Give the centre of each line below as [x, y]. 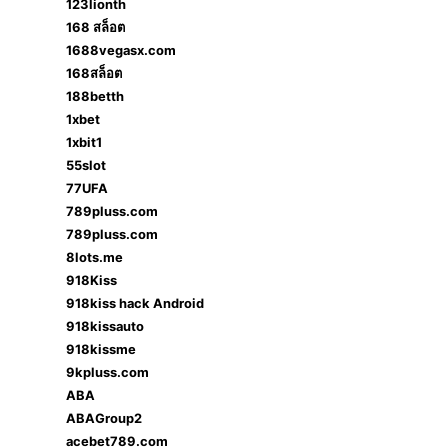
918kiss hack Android [135, 303]
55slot [86, 165]
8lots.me [94, 257]
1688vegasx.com [121, 50]
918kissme [101, 349]
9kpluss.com [107, 372]
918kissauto [105, 326]
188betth [95, 96]
